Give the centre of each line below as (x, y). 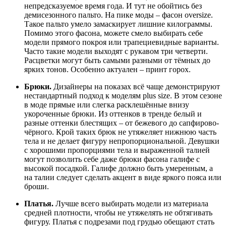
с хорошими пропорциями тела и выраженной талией (117, 150)
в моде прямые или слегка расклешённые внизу (107, 105)
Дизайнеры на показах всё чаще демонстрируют (136, 87)
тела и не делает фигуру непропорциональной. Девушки (122, 141)
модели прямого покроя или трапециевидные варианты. (122, 42)
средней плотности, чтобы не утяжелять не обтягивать (118, 213)
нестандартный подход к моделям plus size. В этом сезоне (123, 96)
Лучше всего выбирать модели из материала (131, 204)
